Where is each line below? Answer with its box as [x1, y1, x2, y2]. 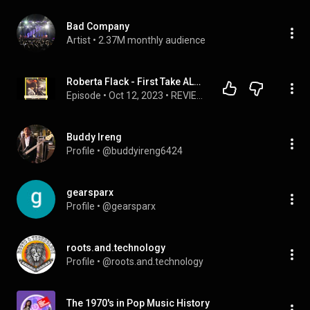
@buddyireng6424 [102, 145, 183, 156]
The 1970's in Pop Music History [66, 298, 210, 309]
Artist [66, 35, 91, 46]
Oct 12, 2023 [109, 90, 163, 101]
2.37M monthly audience [98, 35, 206, 46]
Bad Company [66, 21, 129, 32]
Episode [66, 90, 101, 101]
